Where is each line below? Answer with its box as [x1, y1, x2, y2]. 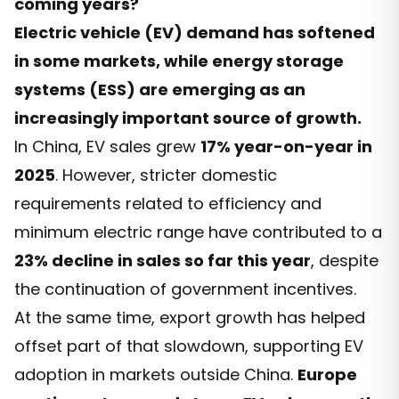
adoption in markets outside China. [14, 362, 297, 386]
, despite [311, 248, 379, 272]
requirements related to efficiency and [14, 191, 322, 215]
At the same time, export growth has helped [14, 305, 365, 329]
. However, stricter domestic [55, 163, 277, 186]
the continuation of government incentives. [14, 277, 356, 300]
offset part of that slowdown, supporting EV [14, 334, 363, 357]
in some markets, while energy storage [14, 49, 344, 72]
